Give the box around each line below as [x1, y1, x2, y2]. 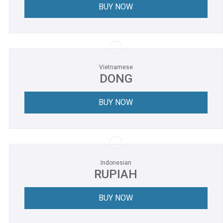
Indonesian [100, 159, 131, 166]
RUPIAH [94, 167, 138, 181]
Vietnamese [99, 64, 133, 71]
